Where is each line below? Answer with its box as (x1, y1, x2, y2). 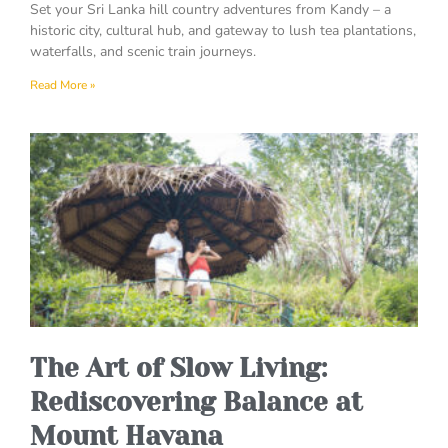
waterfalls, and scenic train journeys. (30, 42, 256, 62)
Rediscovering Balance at (30, 387, 363, 418)
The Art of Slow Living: (30, 353, 327, 384)
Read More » (30, 77, 95, 94)
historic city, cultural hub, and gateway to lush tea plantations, (30, 21, 416, 41)
